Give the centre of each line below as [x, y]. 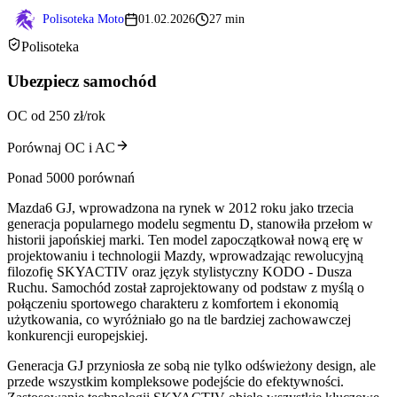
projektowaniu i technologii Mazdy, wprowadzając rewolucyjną [185, 255]
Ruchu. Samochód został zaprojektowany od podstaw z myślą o [186, 287]
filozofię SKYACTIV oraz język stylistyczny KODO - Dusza [179, 271]
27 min [227, 19]
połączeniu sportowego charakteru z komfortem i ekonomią [173, 303]
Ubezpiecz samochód [82, 81]
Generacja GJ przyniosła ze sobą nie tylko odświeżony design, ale [191, 365]
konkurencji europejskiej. [78, 335]
